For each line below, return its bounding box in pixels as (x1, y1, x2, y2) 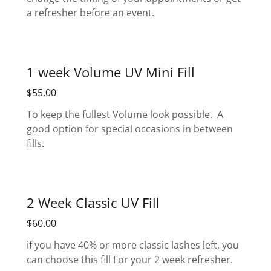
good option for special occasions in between (27, 122, 233, 136)
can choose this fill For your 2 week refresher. (27, 253, 235, 267)
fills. (27, 137, 47, 151)
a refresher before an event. (27, 6, 159, 20)
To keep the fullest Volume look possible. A (27, 108, 223, 122)
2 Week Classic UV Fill (27, 193, 160, 212)
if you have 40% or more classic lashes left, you (27, 238, 239, 252)
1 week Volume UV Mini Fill (27, 62, 195, 81)
